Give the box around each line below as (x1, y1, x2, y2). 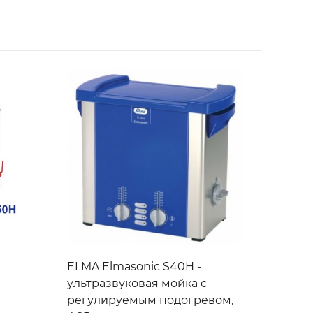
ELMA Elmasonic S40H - (66, 260, 201, 274)
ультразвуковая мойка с (66, 277, 207, 291)
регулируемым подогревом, (66, 293, 233, 307)
